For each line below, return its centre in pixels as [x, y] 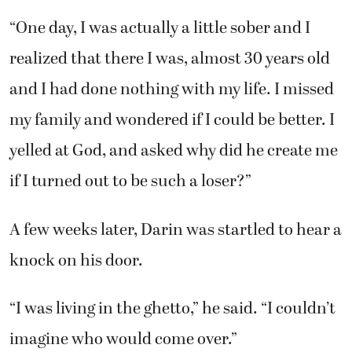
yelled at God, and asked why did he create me [174, 150]
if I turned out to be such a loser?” [130, 181]
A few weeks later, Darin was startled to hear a [176, 230]
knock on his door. [76, 260]
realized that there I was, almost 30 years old [170, 59]
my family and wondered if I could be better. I [172, 120]
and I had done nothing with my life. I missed [172, 89]
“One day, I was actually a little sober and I [160, 28]
